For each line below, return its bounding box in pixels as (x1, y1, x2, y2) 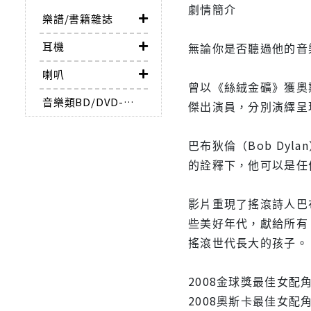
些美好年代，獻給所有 (188, 215, 308, 232)
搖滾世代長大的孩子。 (188, 234, 308, 251)
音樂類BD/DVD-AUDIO (124, 94, 134, 110)
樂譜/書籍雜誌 (42, 11, 113, 26)
